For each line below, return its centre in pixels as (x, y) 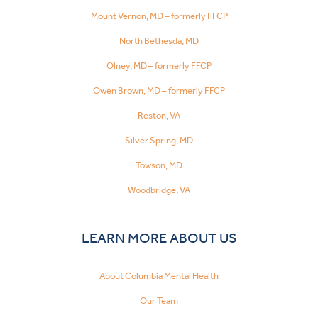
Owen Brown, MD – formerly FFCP (159, 90)
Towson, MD (159, 165)
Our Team (159, 300)
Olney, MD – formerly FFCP (159, 65)
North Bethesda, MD (159, 40)
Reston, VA (159, 115)
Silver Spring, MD (159, 140)
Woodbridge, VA (159, 190)
